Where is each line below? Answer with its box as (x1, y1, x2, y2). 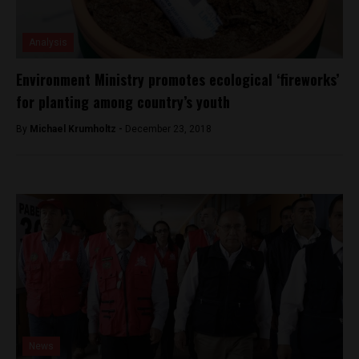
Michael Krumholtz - (30, 123, 125, 135)
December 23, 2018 (125, 123, 212, 135)
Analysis (29, 36, 67, 48)
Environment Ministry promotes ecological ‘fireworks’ (16, 68, 339, 90)
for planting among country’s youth (16, 91, 230, 112)
